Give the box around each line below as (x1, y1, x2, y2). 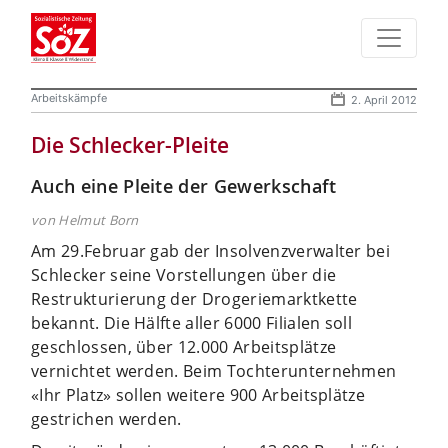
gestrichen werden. (31, 407, 182, 430)
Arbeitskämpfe (31, 90, 107, 105)
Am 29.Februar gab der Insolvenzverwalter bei (31, 239, 391, 262)
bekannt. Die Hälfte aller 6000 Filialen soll (31, 311, 353, 334)
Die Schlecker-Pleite (31, 130, 229, 159)
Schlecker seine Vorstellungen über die (31, 263, 337, 286)
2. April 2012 (351, 92, 417, 107)
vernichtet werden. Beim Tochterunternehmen (31, 359, 397, 382)
